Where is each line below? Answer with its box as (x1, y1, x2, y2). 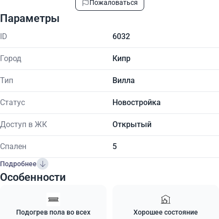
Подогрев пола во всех (16, 208, 90, 216)
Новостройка (112, 98, 161, 107)
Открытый (112, 120, 152, 129)
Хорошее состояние (133, 208, 198, 216)
